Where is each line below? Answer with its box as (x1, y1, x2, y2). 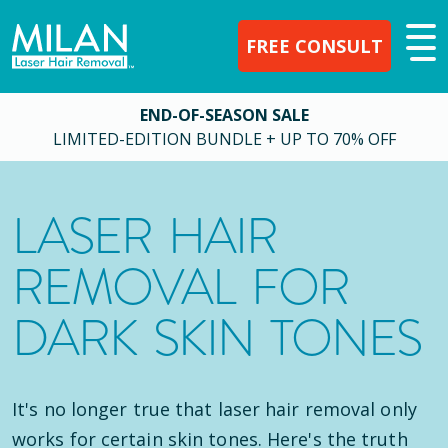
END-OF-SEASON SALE (139, 103, 309, 126)
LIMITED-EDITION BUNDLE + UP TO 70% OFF (52, 127, 396, 150)
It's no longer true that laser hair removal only (12, 397, 417, 421)
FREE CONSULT (246, 34, 383, 58)
